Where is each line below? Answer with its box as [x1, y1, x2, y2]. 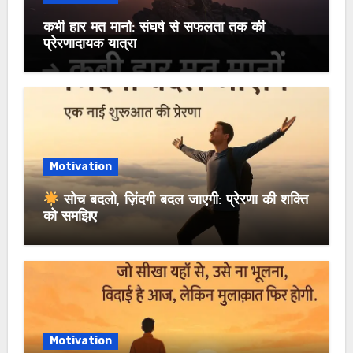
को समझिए [43, 210, 97, 225]
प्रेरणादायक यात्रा [43, 36, 136, 52]
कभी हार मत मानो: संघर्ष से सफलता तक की [43, 20, 265, 35]
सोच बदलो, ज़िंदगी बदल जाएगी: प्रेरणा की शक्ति [59, 193, 309, 209]
